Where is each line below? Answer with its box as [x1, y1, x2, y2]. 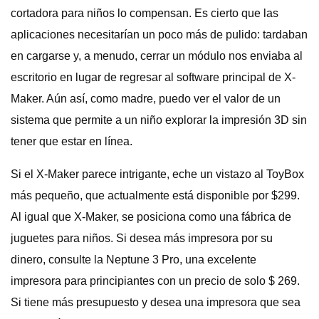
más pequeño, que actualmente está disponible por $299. [11, 189, 300, 202]
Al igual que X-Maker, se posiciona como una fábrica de [11, 211, 291, 223]
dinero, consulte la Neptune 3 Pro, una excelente [11, 253, 256, 266]
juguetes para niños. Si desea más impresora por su [11, 232, 273, 244]
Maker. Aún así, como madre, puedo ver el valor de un [11, 93, 281, 105]
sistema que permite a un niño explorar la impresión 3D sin [11, 114, 307, 126]
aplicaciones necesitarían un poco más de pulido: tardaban [11, 28, 308, 41]
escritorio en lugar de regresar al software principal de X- [11, 71, 296, 83]
